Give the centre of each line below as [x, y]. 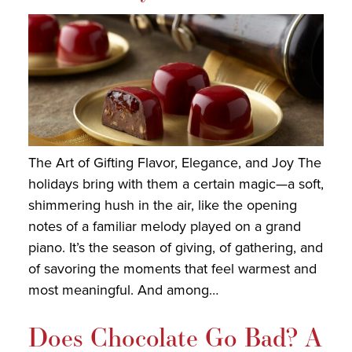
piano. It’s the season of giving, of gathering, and [175, 248]
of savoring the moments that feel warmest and [172, 269]
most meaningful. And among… [123, 290]
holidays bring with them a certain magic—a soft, [176, 184]
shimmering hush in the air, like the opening [162, 205]
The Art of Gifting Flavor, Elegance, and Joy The [174, 163]
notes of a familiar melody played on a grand [164, 227]
